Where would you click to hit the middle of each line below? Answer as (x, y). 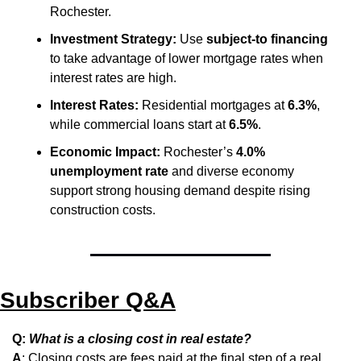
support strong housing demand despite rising (180, 190)
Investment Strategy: (113, 39)
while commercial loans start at (139, 124)
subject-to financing (267, 39)
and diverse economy (231, 171)
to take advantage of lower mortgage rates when (187, 58)
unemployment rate (109, 171)
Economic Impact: (105, 151)
